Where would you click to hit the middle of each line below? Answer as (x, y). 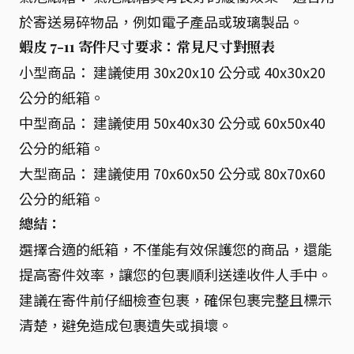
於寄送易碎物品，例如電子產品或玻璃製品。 (161, 21)
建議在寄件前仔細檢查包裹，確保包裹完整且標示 (175, 299)
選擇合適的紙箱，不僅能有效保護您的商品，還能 (175, 249)
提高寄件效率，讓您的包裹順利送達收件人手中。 (175, 274)
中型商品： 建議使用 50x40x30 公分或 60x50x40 (172, 122)
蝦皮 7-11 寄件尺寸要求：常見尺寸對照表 (147, 46)
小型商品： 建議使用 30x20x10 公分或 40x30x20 (172, 72)
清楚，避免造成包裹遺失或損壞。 (126, 324)
